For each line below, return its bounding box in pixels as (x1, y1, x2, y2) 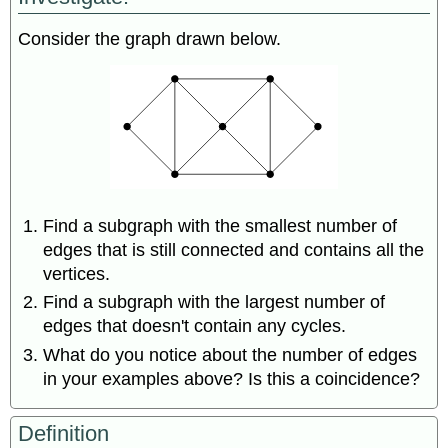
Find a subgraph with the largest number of (43, 292, 386, 313)
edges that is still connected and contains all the (43, 239, 425, 260)
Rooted (42, 28, 89, 45)
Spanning (42, 72, 103, 89)
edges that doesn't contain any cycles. (43, 316, 347, 337)
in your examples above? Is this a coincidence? (43, 368, 421, 389)
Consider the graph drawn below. (18, 29, 282, 50)
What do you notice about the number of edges (43, 344, 418, 365)
